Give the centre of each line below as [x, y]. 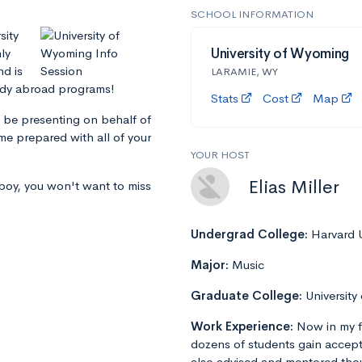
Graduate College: [248, 296]
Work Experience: [244, 326]
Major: [211, 265]
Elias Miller [294, 187]
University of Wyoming [280, 54]
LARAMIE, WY [244, 72]
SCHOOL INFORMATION [252, 15]
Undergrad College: [251, 234]
